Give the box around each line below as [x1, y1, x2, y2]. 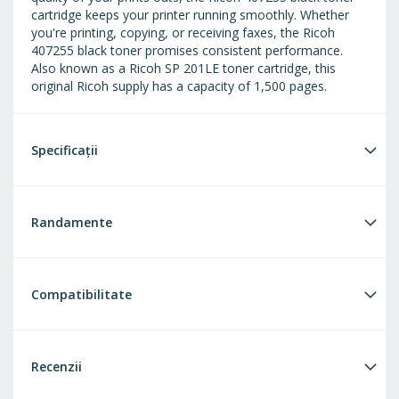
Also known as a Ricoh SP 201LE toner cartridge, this [31, 60, 336, 77]
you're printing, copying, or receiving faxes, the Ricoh [31, 24, 335, 42]
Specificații [31, 142, 98, 159]
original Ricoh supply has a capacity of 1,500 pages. [31, 77, 327, 95]
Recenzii [31, 358, 82, 376]
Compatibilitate [31, 286, 132, 304]
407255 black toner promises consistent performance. [31, 42, 343, 60]
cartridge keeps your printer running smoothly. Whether [31, 6, 349, 24]
